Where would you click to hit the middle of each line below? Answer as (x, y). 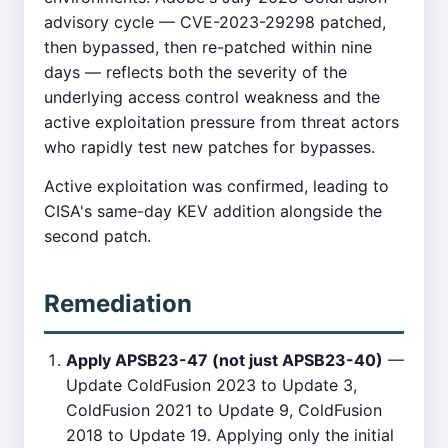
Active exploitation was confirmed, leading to (216, 186)
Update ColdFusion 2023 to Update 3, (211, 385)
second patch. (97, 236)
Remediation (118, 303)
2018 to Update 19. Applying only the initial (230, 435)
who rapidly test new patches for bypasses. (209, 147)
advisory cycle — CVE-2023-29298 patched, (215, 22)
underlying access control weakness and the (212, 97)
